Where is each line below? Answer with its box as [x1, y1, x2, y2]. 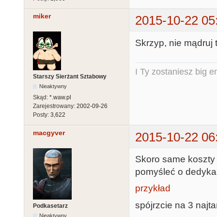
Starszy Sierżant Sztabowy [33, 73, 107, 80]
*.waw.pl [49, 94, 71, 101]
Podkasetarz [33, 202, 68, 209]
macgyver [33, 128, 65, 137]
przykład [135, 183, 170, 194]
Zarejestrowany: [33, 103, 77, 110]
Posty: [33, 111, 50, 119]
